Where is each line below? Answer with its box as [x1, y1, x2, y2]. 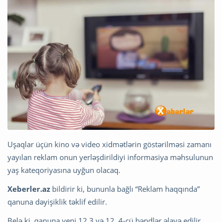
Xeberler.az [7, 183, 50, 194]
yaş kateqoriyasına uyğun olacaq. [7, 165, 120, 175]
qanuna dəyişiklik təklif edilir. [7, 196, 107, 207]
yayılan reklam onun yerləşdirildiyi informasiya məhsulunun [7, 152, 213, 162]
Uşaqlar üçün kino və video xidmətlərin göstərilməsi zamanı [7, 139, 212, 149]
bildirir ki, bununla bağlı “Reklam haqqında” [50, 183, 200, 194]
